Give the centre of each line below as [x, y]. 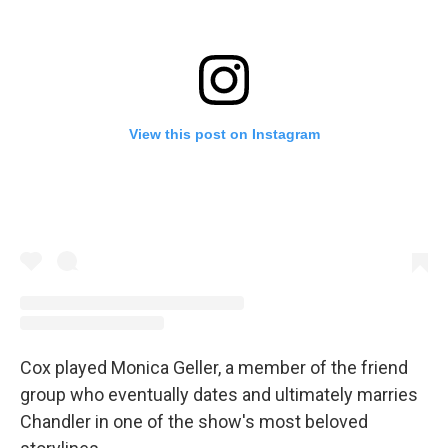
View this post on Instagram [224, 133]
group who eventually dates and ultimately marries [219, 395]
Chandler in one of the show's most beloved [194, 422]
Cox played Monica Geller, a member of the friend [214, 368]
